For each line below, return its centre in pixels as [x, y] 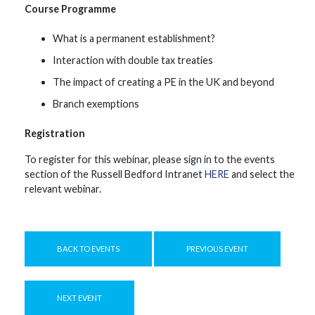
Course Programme [70, 9]
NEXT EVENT [79, 298]
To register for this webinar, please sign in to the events [150, 159]
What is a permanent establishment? [134, 38]
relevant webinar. [63, 189]
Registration [55, 133]
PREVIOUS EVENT [217, 249]
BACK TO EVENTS [88, 249]
